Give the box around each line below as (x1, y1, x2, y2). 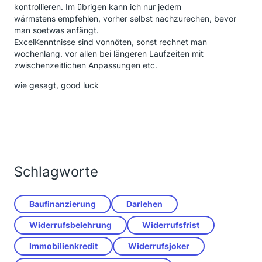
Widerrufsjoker (128, 241, 189, 251)
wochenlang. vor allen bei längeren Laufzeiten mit (14, 49, 204, 58)
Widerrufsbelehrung (29, 220, 112, 230)
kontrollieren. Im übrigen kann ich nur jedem (14, 2, 181, 12)
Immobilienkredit (29, 241, 98, 251)
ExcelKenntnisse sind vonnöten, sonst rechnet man (14, 37, 207, 47)
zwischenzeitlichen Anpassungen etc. (14, 60, 157, 70)
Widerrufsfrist (142, 220, 199, 230)
